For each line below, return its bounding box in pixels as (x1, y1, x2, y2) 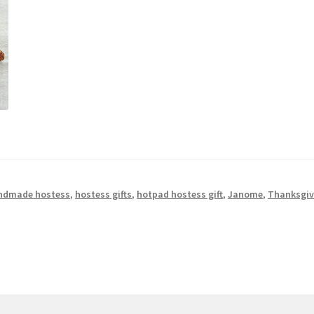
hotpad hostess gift (137, 188, 224, 201)
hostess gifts (75, 188, 132, 201)
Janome (228, 188, 264, 201)
